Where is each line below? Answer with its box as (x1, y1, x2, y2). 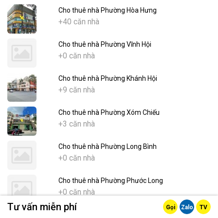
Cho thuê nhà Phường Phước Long (58, 177, 163, 185)
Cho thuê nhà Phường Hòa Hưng (58, 6, 157, 15)
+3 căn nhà (58, 119, 95, 129)
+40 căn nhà (58, 17, 99, 27)
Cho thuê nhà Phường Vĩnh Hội (58, 40, 151, 49)
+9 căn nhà (58, 85, 95, 95)
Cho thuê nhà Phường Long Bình (58, 143, 157, 151)
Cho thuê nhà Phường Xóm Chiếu (58, 109, 160, 117)
